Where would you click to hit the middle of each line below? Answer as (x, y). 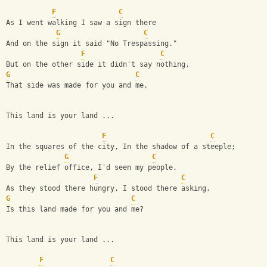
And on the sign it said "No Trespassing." (91, 44)
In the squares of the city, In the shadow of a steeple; (121, 147)
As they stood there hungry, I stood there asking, (108, 189)
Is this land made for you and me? (75, 209)
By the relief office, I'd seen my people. (91, 168)
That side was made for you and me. (77, 86)
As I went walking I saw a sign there (81, 23)
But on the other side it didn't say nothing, (98, 65)
